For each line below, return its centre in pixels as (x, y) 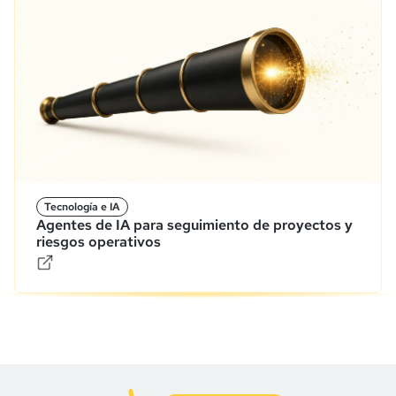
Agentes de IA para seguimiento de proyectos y (194, 225)
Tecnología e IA (82, 206)
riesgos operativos (99, 241)
